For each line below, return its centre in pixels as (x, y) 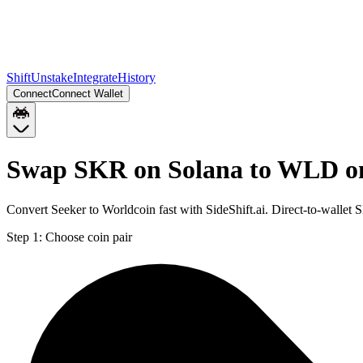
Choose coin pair (89, 237)
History (137, 77)
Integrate (95, 77)
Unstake (52, 77)
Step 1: (24, 237)
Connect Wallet (88, 94)
